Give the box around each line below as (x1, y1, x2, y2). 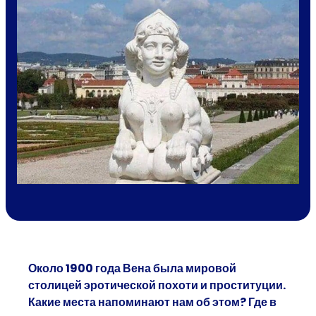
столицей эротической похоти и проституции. (28, 276, 286, 293)
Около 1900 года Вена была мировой (28, 260, 236, 276)
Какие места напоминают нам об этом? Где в (28, 293, 276, 310)
